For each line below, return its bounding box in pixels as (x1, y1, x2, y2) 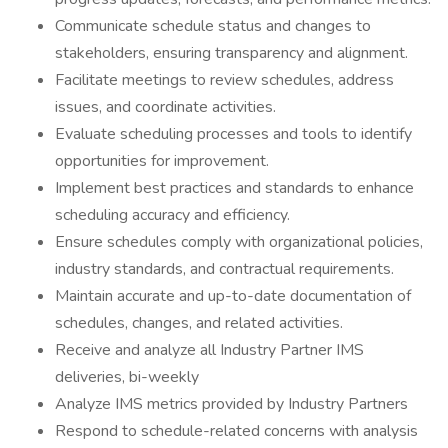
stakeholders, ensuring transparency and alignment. (55, 42, 408, 64)
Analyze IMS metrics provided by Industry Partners (55, 393, 408, 415)
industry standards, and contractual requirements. (55, 258, 394, 280)
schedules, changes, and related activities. (55, 312, 343, 334)
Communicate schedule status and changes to (55, 15, 371, 37)
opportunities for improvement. (55, 150, 269, 172)
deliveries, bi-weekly (55, 366, 199, 388)
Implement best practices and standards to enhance (55, 177, 414, 199)
